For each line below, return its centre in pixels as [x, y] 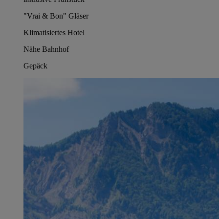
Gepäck [35, 66]
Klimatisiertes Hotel [54, 32]
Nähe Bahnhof [46, 49]
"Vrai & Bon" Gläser [56, 16]
